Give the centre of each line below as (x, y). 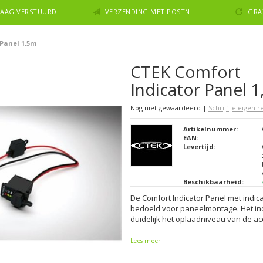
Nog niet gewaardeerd (166, 108)
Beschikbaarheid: (213, 182)
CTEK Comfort (185, 72)
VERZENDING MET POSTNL (149, 11)
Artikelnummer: (210, 129)
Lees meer (145, 241)
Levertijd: (199, 146)
